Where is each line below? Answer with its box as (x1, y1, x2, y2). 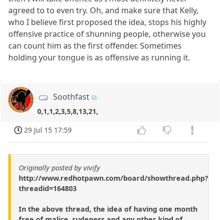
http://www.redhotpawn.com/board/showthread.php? (19, 173, 208, 183)
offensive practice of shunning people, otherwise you (8, 28, 206, 40)
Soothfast (53, 91, 90, 103)
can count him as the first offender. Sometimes (8, 40, 182, 52)
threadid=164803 (19, 184, 77, 193)
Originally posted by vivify (19, 163, 100, 173)
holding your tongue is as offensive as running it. (8, 52, 191, 63)
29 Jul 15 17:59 (24, 125, 72, 135)
